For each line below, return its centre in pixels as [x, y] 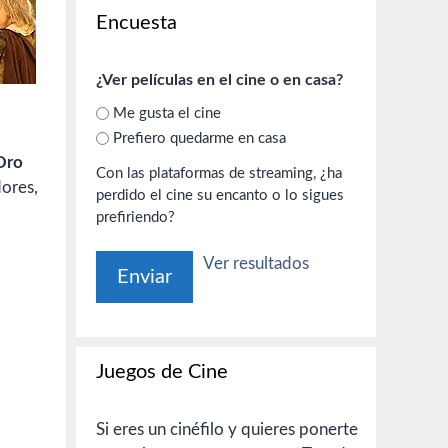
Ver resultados [256, 263]
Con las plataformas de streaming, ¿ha [208, 173]
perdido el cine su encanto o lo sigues [184, 195]
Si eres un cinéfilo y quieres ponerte [227, 429]
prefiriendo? [135, 217]
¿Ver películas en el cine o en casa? [219, 80]
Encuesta [136, 23]
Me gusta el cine [167, 113]
